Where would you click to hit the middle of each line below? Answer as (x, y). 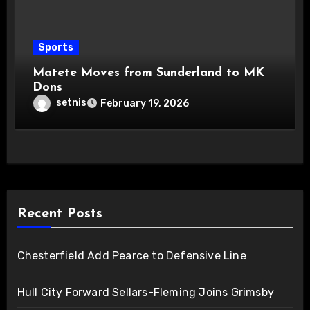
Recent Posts (60, 214)
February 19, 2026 (145, 103)
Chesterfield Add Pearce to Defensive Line (131, 256)
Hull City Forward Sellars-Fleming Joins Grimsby (145, 293)
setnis (72, 103)
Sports (56, 47)
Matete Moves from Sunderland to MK (149, 73)
